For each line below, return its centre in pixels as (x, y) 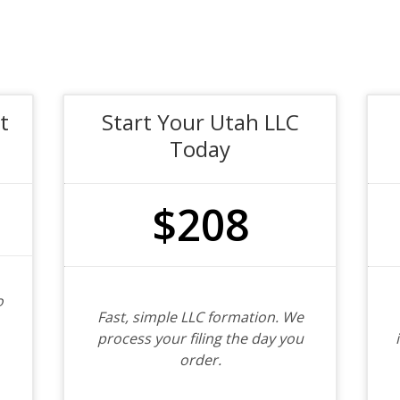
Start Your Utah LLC (200, 122)
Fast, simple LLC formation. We (200, 317)
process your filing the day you (200, 338)
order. (200, 360)
